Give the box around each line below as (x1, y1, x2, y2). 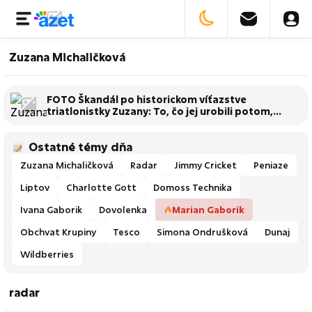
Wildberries (20, 248, 74, 260)
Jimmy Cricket (174, 159, 237, 171)
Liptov (20, 181, 49, 194)
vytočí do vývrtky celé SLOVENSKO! (47, 116, 222, 130)
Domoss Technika (153, 181, 232, 194)
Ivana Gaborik (20, 203, 82, 216)
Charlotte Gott (66, 181, 136, 194)
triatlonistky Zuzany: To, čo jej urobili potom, (47, 104, 273, 118)
